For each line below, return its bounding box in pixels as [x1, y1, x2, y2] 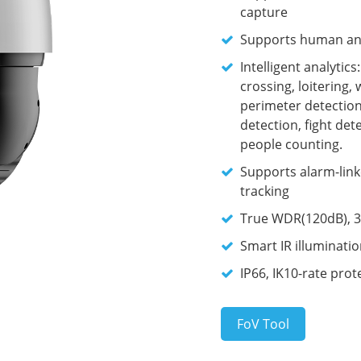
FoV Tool [237, 315, 289, 333]
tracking [240, 182, 289, 200]
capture [240, 3, 288, 21]
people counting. [240, 135, 342, 153]
